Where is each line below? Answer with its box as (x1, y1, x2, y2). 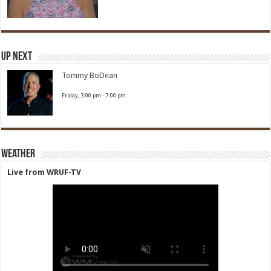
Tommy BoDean (62, 71, 118, 80)
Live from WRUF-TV (7, 168, 82, 177)
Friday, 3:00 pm (62, 92, 102, 99)
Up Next (1, 51, 33, 63)
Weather (1, 148, 36, 160)
